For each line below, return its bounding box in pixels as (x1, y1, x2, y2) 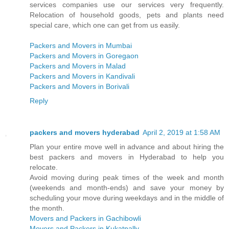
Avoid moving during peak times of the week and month (30, 173, 224, 182)
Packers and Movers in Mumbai (30, 41, 132, 50)
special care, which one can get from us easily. (30, 21, 180, 30)
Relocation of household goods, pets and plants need (30, 11, 224, 19)
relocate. (30, 163, 58, 172)
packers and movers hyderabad (30, 128, 140, 137)
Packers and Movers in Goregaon (30, 52, 139, 60)
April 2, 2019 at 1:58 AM (143, 128, 220, 137)
